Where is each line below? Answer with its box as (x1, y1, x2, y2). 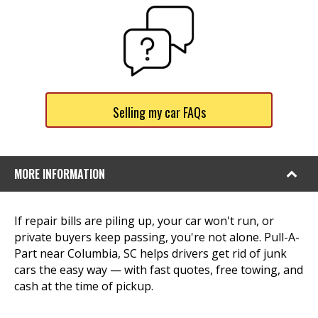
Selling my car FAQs (112, 103, 206, 121)
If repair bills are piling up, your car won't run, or (14, 213, 274, 229)
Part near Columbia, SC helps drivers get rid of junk (14, 246, 287, 261)
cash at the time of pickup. (14, 278, 153, 294)
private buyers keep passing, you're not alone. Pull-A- (14, 229, 300, 245)
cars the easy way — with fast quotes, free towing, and (14, 262, 303, 278)
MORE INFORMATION (14, 165, 105, 182)
